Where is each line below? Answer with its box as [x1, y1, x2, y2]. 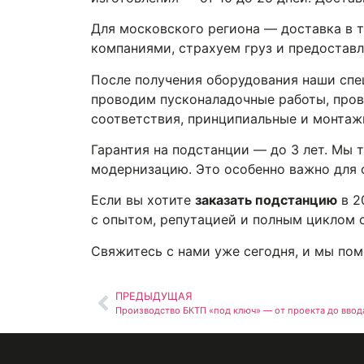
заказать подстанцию [195, 192, 337, 209]
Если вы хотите [91, 192, 195, 209]
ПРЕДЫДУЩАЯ [115, 290, 193, 303]
